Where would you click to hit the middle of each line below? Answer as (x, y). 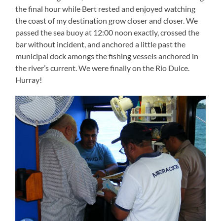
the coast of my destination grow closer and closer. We (107, 21)
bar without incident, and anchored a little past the (101, 44)
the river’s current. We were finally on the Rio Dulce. (103, 68)
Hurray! (29, 80)
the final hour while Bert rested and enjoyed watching (106, 9)
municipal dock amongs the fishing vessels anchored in (107, 56)
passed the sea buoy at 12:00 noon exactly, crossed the (108, 33)
